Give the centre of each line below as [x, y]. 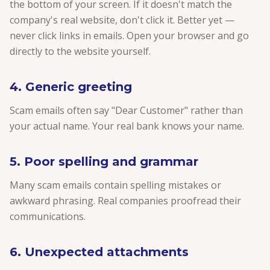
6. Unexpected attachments [99, 252]
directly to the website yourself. [80, 51]
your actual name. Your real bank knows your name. [127, 126]
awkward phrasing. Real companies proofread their [125, 201]
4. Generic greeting [71, 87]
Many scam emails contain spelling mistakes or [115, 185]
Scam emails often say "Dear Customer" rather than [126, 110]
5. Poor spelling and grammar [104, 162]
